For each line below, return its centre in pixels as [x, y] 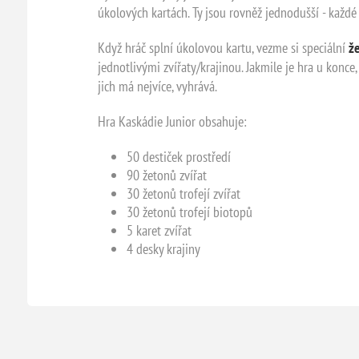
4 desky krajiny [163, 248]
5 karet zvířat [159, 230]
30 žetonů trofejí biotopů [189, 212]
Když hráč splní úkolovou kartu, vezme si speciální [223, 47]
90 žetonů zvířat [166, 175]
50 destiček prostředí [178, 156]
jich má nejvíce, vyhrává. [157, 86]
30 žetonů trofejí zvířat [183, 193]
